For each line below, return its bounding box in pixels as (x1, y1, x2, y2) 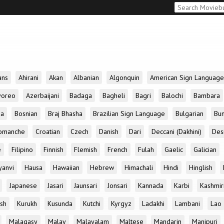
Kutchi (83, 199, 100, 208)
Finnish (43, 145, 63, 154)
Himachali (124, 163, 153, 172)
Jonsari (107, 181, 127, 190)
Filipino (11, 145, 33, 154)
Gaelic (164, 145, 183, 154)
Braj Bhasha (48, 109, 82, 118)
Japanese (9, 181, 37, 190)
